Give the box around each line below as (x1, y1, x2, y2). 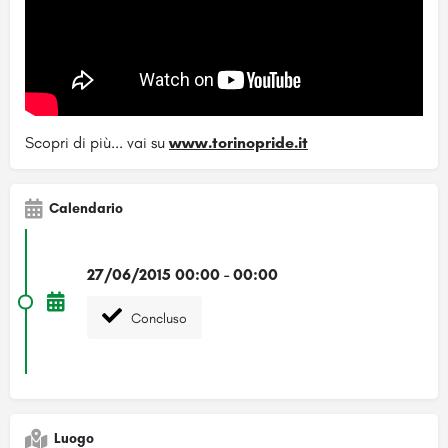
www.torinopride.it (169, 133, 308, 153)
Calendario (49, 200, 123, 218)
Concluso (127, 310, 187, 328)
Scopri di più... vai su (25, 133, 169, 153)
